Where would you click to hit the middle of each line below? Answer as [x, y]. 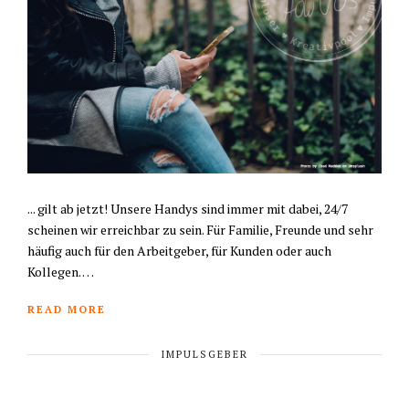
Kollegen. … [61, 271]
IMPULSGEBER [204, 354]
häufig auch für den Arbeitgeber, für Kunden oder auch [179, 250]
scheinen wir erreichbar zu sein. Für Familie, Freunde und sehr [200, 229]
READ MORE [67, 309]
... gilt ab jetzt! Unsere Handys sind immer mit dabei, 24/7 [188, 208]
